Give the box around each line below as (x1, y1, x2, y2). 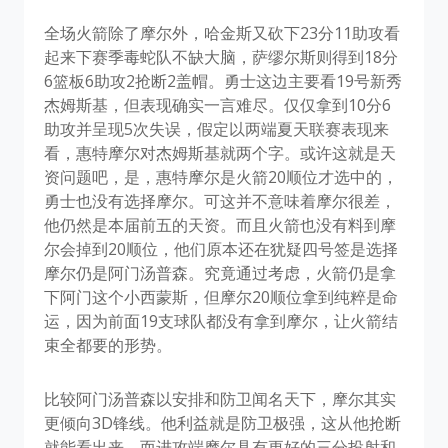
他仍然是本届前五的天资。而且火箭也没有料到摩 (44, 213, 396, 236)
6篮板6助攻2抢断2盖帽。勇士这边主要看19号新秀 (44, 69, 402, 92)
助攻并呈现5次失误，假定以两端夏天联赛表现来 (44, 117, 389, 140)
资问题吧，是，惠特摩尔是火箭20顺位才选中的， (44, 165, 398, 188)
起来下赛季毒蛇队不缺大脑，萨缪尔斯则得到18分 (44, 45, 398, 68)
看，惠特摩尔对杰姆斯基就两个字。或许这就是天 (44, 141, 396, 164)
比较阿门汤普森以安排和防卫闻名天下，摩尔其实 (44, 387, 396, 410)
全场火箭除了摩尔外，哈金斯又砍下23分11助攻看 (44, 21, 400, 44)
